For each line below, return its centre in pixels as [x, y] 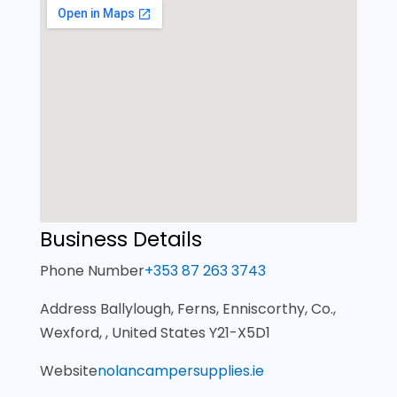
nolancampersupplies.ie [180, 370]
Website [68, 370]
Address [70, 308]
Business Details [121, 239]
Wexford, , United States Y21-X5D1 [155, 332]
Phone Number [92, 270]
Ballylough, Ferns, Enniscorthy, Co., [218, 308]
